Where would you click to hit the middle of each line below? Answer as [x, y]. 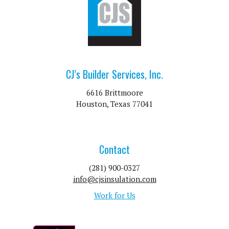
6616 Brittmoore [114, 93]
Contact [114, 149]
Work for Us [114, 195]
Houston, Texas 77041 [114, 104]
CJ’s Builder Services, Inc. [114, 74]
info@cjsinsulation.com [114, 179]
